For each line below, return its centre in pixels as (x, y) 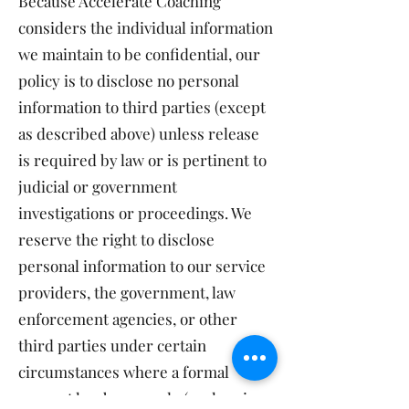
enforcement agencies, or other (128, 319)
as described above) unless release (139, 133)
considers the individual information (146, 27)
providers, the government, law (127, 292)
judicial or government (98, 186)
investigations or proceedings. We (135, 213)
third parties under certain (112, 345)
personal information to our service (142, 266)
